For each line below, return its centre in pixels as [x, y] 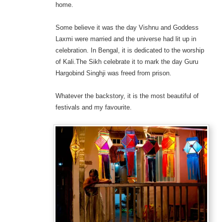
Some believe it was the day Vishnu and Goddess [127, 27]
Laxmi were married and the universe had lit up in [126, 39]
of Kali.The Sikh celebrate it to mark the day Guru [127, 61]
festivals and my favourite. [93, 107]
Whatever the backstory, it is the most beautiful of [127, 96]
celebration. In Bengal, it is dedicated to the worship [130, 50]
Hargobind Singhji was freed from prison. [113, 73]
